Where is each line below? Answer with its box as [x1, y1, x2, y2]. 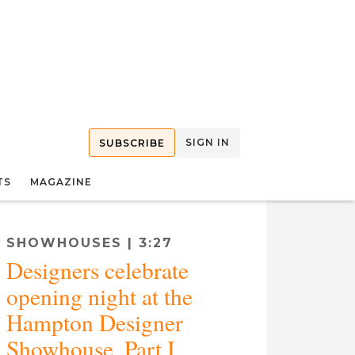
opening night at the [6, 281, 193, 311]
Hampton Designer [6, 307, 183, 338]
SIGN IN [185, 136, 230, 148]
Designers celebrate [6, 254, 189, 285]
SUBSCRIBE [99, 137, 165, 149]
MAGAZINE [30, 176, 92, 188]
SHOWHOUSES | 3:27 [6, 235, 173, 250]
